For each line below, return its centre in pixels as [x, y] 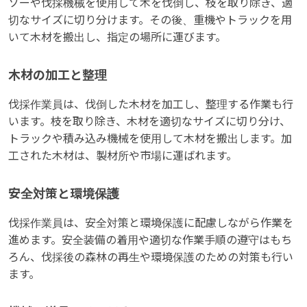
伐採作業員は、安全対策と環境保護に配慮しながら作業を [151, 223]
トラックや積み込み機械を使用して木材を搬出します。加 [150, 139]
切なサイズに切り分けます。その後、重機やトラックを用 [150, 21]
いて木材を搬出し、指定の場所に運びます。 [117, 38]
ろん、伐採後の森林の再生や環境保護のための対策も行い [151, 258]
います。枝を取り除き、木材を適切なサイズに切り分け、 [149, 122]
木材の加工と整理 [58, 76]
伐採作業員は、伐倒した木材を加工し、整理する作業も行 [151, 105]
